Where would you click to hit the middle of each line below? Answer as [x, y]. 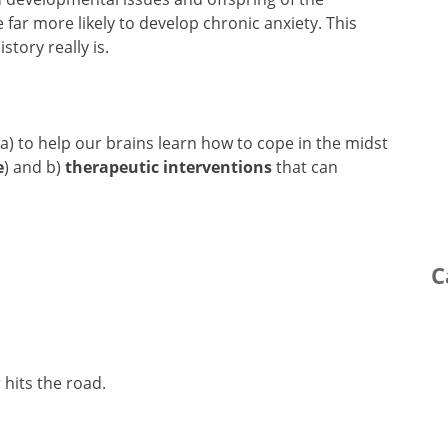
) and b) [34, 166]
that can [305, 166]
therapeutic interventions [168, 166]
